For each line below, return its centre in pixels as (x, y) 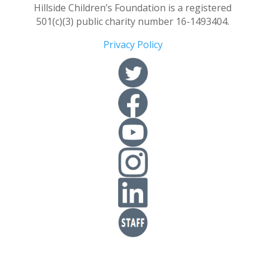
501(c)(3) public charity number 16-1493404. (133, 22)
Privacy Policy (133, 45)
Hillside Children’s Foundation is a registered (133, 8)
